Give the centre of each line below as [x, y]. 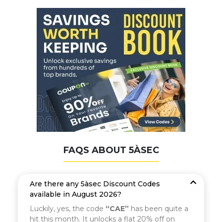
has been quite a [159, 209]
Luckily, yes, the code [68, 209]
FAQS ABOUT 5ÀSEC [111, 150]
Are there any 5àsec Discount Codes [95, 184]
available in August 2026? [76, 194]
